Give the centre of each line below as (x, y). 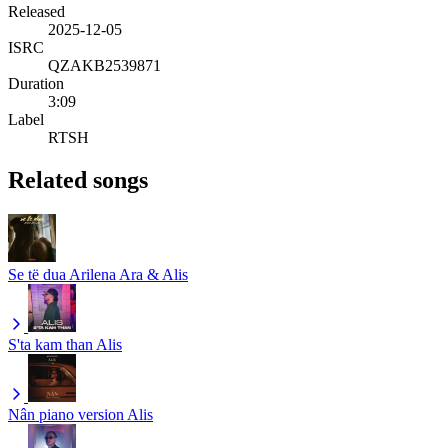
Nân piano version (66, 414)
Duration (36, 83)
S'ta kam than (50, 344)
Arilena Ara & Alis (128, 274)
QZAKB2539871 (104, 65)
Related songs (78, 179)
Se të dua (37, 274)
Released (36, 11)
